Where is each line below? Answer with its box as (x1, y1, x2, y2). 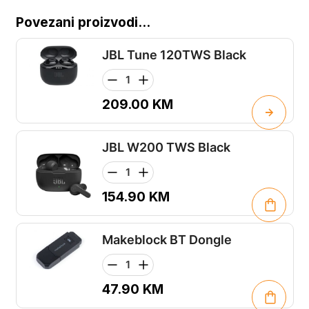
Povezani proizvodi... (15, 14, 150, 31)
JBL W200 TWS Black (101, 140, 230, 155)
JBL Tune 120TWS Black (101, 48, 246, 63)
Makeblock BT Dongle (101, 232, 232, 248)
